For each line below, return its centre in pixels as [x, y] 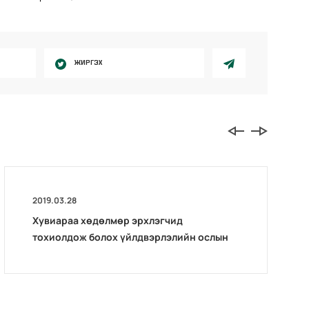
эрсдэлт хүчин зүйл [80, 253]
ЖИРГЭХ [88, 62]
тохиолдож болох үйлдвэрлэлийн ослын [131, 237]
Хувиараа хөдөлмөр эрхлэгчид [108, 220]
